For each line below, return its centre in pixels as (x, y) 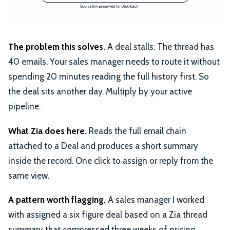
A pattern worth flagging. (57, 200)
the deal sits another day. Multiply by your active (100, 91)
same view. (29, 175)
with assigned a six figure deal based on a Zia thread (108, 215)
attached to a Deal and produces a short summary (103, 146)
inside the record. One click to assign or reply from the (111, 160)
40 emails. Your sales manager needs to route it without (114, 61)
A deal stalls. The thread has (160, 46)
